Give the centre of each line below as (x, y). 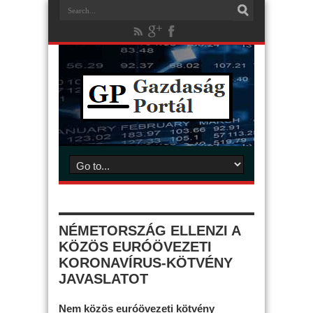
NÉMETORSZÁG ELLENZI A (150, 231)
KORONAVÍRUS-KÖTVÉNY (146, 263)
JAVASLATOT (103, 279)
